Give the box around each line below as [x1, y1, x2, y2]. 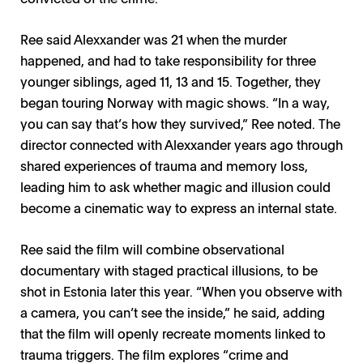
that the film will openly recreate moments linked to [20, 324, 326, 343]
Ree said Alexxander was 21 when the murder [20, 30, 287, 49]
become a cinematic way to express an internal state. [20, 199, 337, 217]
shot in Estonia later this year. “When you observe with [20, 282, 342, 301]
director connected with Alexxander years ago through [20, 135, 343, 154]
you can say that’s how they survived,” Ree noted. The [20, 114, 340, 133]
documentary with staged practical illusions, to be [20, 261, 318, 280]
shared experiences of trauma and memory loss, [20, 156, 308, 175]
